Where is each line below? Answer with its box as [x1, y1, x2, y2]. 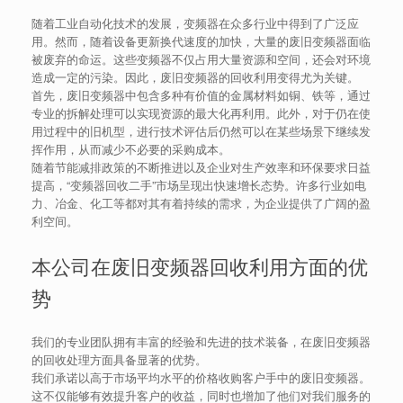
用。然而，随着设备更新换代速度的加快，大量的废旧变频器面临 [31, 32, 371, 50]
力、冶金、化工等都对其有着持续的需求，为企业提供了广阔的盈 [31, 194, 371, 212]
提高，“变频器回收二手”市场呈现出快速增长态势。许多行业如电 [31, 176, 366, 194]
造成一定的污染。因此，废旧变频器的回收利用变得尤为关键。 [31, 68, 359, 86]
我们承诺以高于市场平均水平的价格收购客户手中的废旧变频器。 [31, 369, 371, 387]
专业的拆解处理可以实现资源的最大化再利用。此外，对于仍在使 [31, 104, 371, 122]
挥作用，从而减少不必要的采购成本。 [31, 140, 230, 158]
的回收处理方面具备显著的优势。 [31, 351, 207, 369]
